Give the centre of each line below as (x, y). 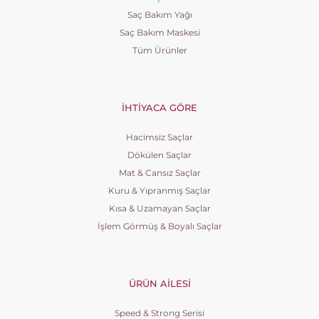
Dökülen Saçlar (159, 155)
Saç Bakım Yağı (159, 15)
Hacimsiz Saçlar (159, 137)
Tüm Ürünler (159, 50)
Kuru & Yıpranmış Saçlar (159, 190)
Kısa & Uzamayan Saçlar (159, 208)
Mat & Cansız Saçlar (159, 173)
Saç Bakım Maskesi (159, 32)
